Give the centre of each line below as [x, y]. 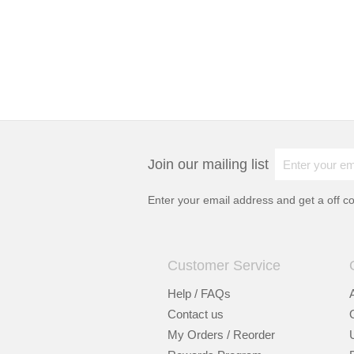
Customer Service [224, 265]
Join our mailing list [208, 164]
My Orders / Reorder [221, 335]
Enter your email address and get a [237, 200]
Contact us [196, 314]
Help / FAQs [199, 294]
